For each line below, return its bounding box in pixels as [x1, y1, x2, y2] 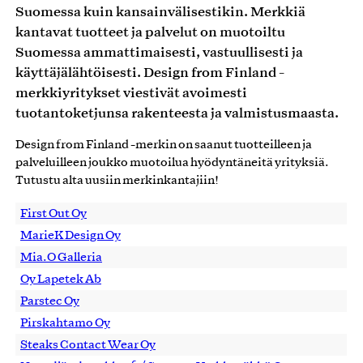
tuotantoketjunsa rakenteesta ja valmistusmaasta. [15, 103, 339, 122]
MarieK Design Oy [20, 229, 121, 241]
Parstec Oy [20, 295, 79, 307]
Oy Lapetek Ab [20, 273, 101, 285]
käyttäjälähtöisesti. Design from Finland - [15, 62, 284, 81]
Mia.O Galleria [20, 251, 102, 263]
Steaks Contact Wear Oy [20, 339, 156, 351]
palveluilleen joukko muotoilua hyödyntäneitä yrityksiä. [15, 156, 329, 169]
